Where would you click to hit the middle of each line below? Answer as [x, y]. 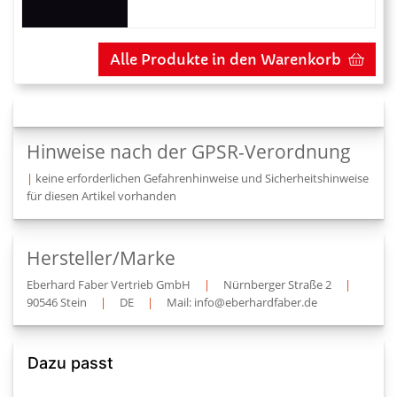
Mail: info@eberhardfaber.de [242, 302]
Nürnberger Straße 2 [277, 284]
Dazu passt [70, 362]
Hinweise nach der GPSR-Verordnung [189, 151]
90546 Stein [57, 302]
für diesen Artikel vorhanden [101, 195]
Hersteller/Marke [101, 257]
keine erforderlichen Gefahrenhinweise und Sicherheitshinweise [202, 178]
